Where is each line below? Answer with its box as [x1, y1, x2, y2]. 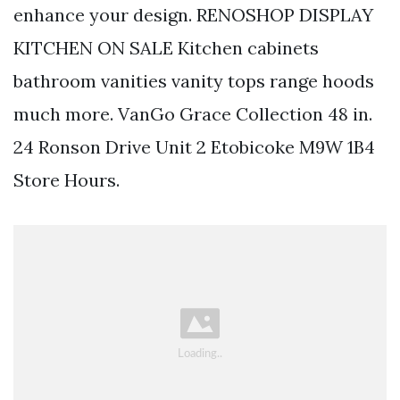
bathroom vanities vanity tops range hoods [13, 69, 374, 92]
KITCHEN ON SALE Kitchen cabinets [13, 36, 319, 59]
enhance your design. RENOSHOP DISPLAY [13, 3, 373, 26]
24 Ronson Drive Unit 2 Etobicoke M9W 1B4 [13, 135, 375, 158]
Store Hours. [13, 168, 120, 191]
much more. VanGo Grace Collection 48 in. [13, 102, 372, 125]
